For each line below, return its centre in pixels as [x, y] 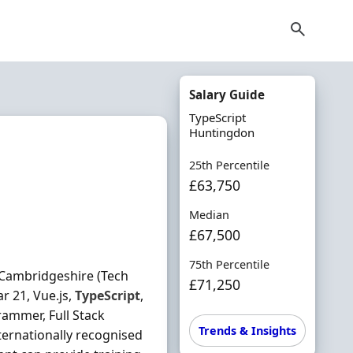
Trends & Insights [247, 331]
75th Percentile [229, 264]
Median [209, 215]
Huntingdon [221, 132]
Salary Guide [227, 95]
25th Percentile [229, 165]
